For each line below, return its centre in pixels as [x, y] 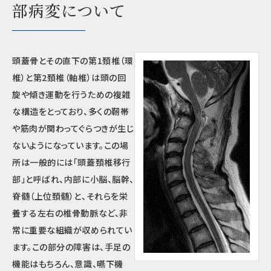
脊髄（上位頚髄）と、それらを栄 [70, 196]
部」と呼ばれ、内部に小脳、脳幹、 [73, 179]
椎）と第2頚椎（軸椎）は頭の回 [69, 77]
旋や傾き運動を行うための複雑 [71, 94]
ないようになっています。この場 [70, 145]
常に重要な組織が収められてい [72, 230]
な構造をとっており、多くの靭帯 [71, 111]
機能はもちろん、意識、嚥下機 [68, 264]
